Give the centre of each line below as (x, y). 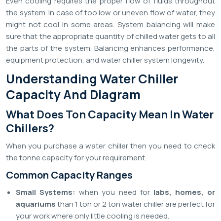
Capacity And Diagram (73, 95)
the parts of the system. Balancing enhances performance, (110, 48)
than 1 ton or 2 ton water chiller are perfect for (135, 204)
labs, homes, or (184, 192)
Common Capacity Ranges (69, 175)
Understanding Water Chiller (92, 79)
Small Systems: (46, 192)
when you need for (114, 192)
